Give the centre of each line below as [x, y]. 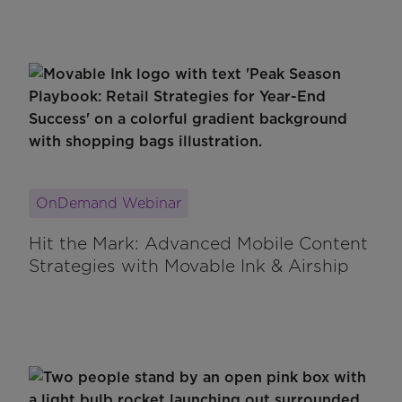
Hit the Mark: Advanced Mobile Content [198, 244]
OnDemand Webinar [109, 204]
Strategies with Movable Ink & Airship [189, 267]
